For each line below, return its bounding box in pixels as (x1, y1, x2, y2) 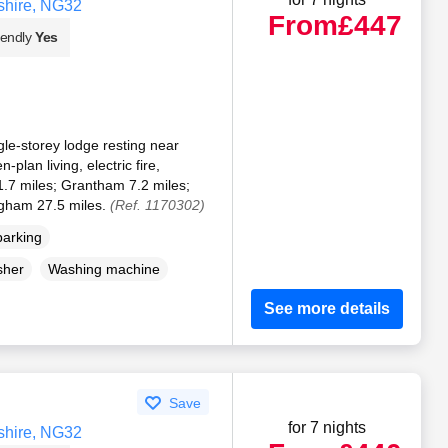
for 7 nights (288, 418, 367, 436)
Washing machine (47, 261, 160, 278)
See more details (264, 300, 391, 318)
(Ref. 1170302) (109, 196, 205, 213)
